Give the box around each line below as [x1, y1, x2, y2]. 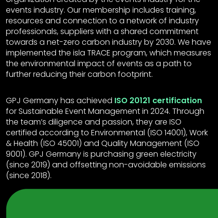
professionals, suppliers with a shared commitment [6, 26, 199, 37]
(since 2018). [6, 170, 52, 181]
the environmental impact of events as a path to [6, 58, 192, 69]
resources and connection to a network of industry [6, 15, 199, 26]
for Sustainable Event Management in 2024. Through [6, 106, 204, 117]
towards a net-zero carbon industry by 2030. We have [6, 36, 211, 48]
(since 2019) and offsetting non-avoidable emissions [6, 159, 206, 170]
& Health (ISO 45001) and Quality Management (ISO [6, 138, 200, 149]
